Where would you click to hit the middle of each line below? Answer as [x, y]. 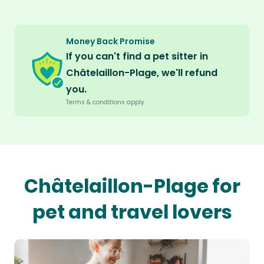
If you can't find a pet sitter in [137, 57]
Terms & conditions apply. [106, 103]
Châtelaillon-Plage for [132, 186]
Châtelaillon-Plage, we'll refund [142, 73]
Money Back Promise [110, 42]
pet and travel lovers [132, 212]
